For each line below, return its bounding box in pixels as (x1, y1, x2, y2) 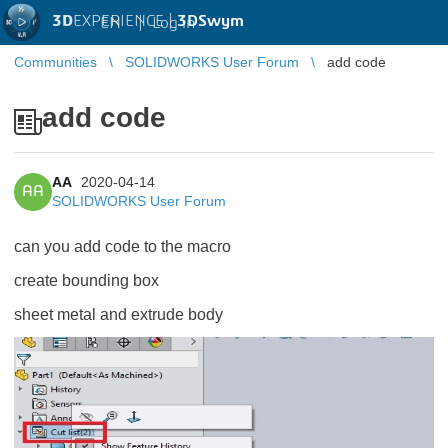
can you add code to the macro (14, 238, 231, 255)
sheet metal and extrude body (14, 306, 227, 323)
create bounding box (14, 272, 163, 289)
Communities (14, 54, 97, 70)
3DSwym (177, 13, 244, 29)
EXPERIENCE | (73, 13, 177, 29)
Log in (152, 14, 195, 31)
